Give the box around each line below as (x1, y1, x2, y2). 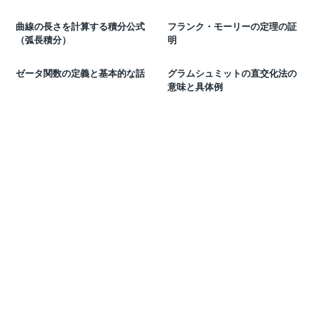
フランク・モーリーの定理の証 (168, 18, 297, 33)
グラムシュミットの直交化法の (168, 65, 297, 79)
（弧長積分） (16, 32, 71, 46)
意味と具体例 (168, 79, 223, 93)
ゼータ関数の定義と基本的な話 (16, 65, 145, 79)
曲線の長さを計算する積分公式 (16, 18, 145, 33)
